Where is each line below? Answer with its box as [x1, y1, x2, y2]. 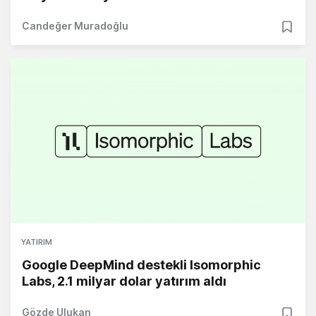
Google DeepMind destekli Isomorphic [22, 257, 261, 273]
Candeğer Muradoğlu [22, 20, 128, 32]
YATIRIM [21, 237, 52, 248]
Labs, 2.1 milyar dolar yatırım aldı [22, 274, 226, 289]
